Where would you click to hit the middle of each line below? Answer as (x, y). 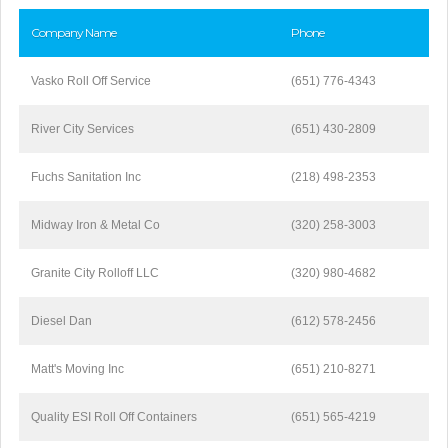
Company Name (73, 32)
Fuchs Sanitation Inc (86, 177)
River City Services (82, 129)
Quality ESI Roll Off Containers (114, 417)
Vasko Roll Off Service (91, 81)
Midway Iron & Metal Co (95, 225)
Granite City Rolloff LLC (95, 273)
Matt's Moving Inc (77, 369)
